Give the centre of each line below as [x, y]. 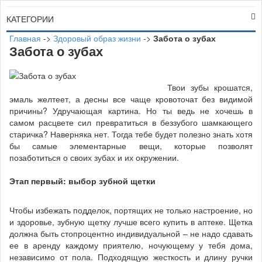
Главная [25, 38]
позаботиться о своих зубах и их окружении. [94, 157]
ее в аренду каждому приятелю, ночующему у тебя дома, [131, 245]
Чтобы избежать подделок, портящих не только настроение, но [131, 210]
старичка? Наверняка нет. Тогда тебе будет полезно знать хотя [131, 134]
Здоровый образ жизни [97, 38]
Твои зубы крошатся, [210, 87]
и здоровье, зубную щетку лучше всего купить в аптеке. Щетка [131, 222]
